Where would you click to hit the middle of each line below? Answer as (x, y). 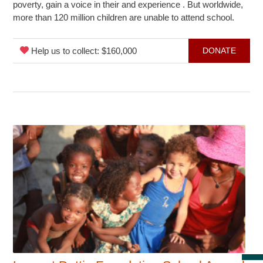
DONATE (219, 50)
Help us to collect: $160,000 (83, 50)
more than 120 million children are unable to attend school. (124, 17)
